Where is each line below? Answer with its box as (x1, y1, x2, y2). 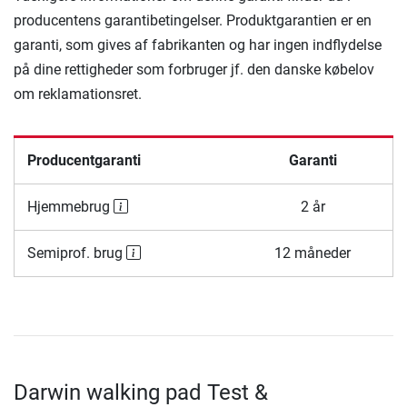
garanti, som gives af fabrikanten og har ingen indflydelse (14, 36, 382, 55)
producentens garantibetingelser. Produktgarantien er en (14, 12, 372, 30)
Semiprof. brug (26, 244, 126, 263)
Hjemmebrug (26, 198, 114, 216)
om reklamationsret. (14, 85, 142, 104)
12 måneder (274, 244, 351, 263)
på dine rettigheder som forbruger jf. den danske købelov (14, 61, 374, 79)
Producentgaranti (26, 152, 141, 170)
